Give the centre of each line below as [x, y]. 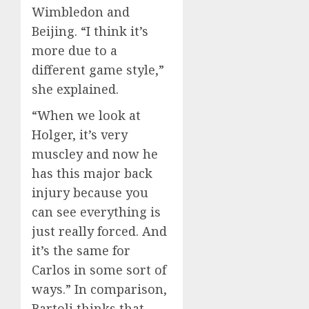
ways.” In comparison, [99, 289]
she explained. [75, 89]
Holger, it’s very [80, 134]
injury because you [90, 192]
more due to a [74, 50]
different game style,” [98, 69]
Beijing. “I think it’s [90, 31]
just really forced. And [99, 231]
